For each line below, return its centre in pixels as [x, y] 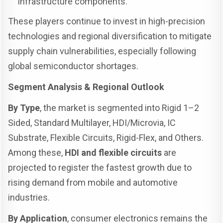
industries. [29, 197]
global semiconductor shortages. [73, 66]
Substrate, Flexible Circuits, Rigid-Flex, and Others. [106, 137]
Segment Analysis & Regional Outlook [86, 87]
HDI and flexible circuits [113, 152]
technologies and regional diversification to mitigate [110, 36]
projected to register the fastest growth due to [100, 167]
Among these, [37, 152]
